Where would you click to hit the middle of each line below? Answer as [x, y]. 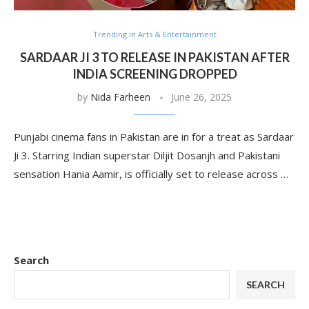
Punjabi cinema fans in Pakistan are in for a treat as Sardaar [154, 137]
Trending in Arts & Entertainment [154, 34]
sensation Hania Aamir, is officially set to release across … [151, 174]
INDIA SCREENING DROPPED [154, 74]
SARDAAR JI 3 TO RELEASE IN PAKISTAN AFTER [154, 57]
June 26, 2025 [201, 97]
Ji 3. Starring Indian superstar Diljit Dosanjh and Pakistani [147, 155]
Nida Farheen [120, 97]
